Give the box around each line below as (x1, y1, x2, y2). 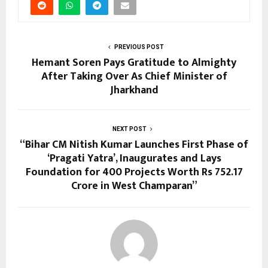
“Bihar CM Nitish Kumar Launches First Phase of (20, 135, 248, 154)
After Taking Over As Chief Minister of (41, 67, 227, 86)
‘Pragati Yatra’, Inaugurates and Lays (47, 149, 221, 167)
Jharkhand (109, 81, 159, 99)
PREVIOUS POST (114, 43, 164, 50)
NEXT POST (112, 125, 147, 132)
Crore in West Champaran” (71, 176, 197, 195)
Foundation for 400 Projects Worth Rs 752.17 (25, 163, 243, 181)
